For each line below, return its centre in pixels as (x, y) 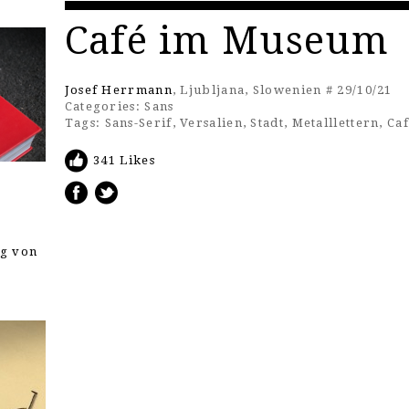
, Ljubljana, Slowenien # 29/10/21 (282, 90)
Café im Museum (226, 41)
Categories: (102, 106)
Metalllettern (336, 123)
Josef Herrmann (118, 90)
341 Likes (124, 160)
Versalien (211, 123)
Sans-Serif (138, 123)
